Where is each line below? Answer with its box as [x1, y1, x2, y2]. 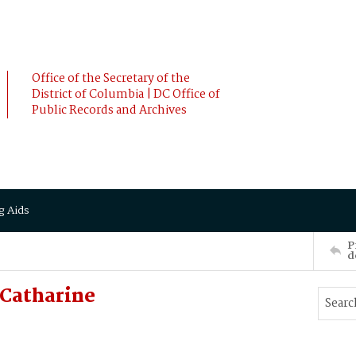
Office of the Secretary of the [32, 69, 190, 88]
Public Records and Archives [32, 101, 187, 120]
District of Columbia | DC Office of [32, 85, 220, 104]
